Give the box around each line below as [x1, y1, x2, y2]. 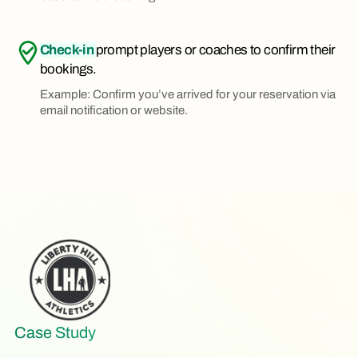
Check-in [40, 42, 96, 58]
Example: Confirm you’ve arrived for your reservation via [40, 88, 336, 101]
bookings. [40, 62, 97, 78]
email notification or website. [40, 104, 188, 117]
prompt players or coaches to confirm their [95, 42, 336, 58]
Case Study [14, 323, 96, 341]
